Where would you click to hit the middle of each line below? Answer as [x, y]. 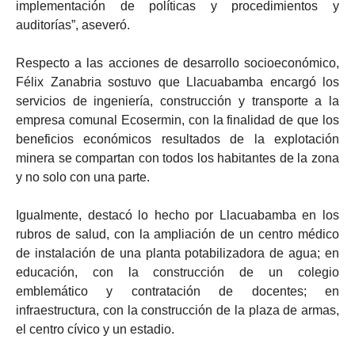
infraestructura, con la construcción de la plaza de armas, [177, 310]
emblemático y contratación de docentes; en [177, 291]
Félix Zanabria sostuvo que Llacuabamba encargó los [177, 82]
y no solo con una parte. [83, 177]
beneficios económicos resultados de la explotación [177, 139]
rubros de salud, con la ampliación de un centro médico [177, 234]
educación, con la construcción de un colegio [177, 272]
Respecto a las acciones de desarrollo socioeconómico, [177, 63]
